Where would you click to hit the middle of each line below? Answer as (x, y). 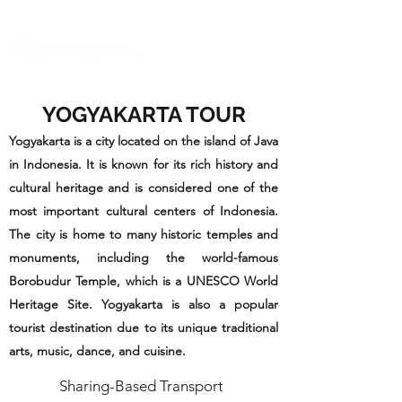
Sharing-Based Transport (141, 386)
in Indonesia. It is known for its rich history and (144, 164)
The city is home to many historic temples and (144, 234)
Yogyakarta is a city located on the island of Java (144, 141)
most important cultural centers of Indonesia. (144, 211)
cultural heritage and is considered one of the (144, 188)
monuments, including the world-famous (144, 258)
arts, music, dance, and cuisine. (97, 351)
